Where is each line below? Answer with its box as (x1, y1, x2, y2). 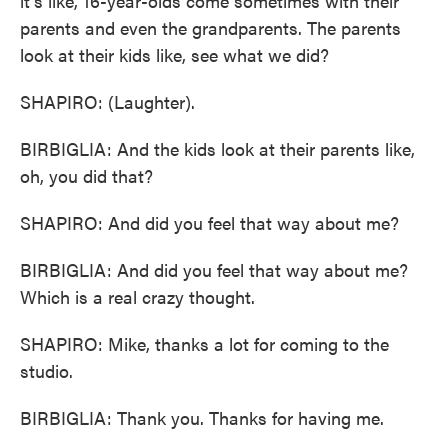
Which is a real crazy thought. (20, 284, 255, 309)
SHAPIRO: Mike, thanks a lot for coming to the (20, 331, 389, 356)
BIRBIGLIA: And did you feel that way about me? (20, 257, 408, 282)
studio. (20, 358, 73, 383)
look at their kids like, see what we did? (20, 42, 329, 67)
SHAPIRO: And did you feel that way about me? (20, 210, 399, 235)
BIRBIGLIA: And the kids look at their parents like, (20, 136, 415, 161)
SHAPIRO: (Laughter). (20, 89, 195, 114)
